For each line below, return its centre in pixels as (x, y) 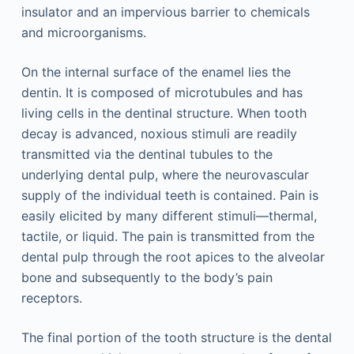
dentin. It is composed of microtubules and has (162, 93)
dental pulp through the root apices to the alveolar (173, 257)
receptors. (51, 298)
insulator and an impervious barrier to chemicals (165, 12)
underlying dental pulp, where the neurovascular (165, 175)
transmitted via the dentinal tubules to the (147, 154)
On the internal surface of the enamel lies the (156, 72)
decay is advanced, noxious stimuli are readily (159, 134)
